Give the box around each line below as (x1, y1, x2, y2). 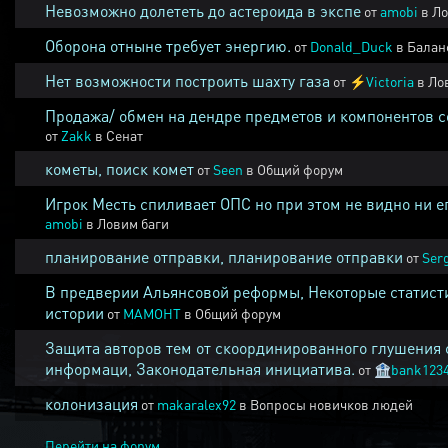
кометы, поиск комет (45, 158, 194, 179)
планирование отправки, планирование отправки (45, 246, 403, 267)
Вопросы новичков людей (250, 395, 413, 413)
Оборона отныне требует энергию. (45, 35, 291, 56)
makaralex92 (157, 395, 236, 413)
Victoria (366, 72, 414, 90)
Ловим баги (97, 214, 169, 232)
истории (45, 302, 104, 323)
